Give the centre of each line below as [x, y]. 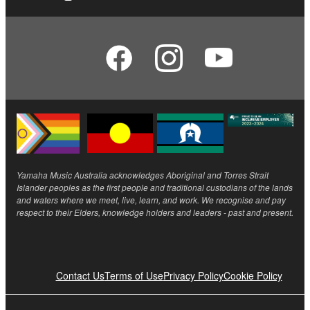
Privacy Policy [193, 275]
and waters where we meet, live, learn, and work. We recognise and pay [151, 199]
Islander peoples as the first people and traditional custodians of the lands [155, 187]
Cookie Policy [253, 275]
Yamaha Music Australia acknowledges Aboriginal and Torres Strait [143, 174]
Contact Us [80, 275]
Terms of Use [134, 275]
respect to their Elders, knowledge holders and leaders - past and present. [155, 212]
